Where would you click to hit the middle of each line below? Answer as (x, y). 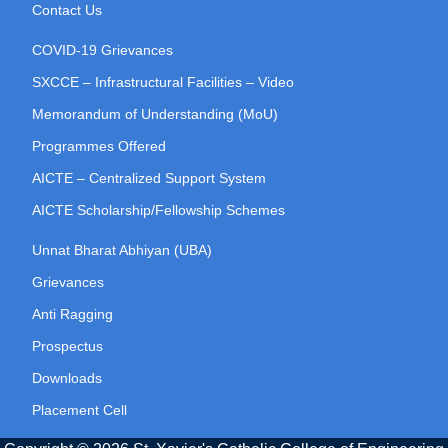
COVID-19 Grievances (102, 50)
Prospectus (67, 346)
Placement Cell (79, 410)
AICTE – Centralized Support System (149, 178)
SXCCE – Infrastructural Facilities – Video (163, 82)
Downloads (67, 378)
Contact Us (67, 10)
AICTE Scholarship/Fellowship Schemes (158, 210)
